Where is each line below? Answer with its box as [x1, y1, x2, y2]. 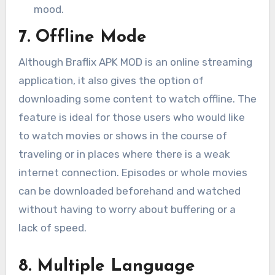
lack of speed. [18, 221, 87, 234]
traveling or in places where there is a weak [18, 147, 230, 160]
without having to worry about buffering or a [18, 203, 236, 215]
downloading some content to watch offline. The [18, 92, 257, 105]
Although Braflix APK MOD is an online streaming [18, 55, 252, 68]
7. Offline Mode [18, 29, 147, 47]
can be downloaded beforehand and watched [18, 184, 241, 197]
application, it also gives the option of [18, 74, 204, 87]
